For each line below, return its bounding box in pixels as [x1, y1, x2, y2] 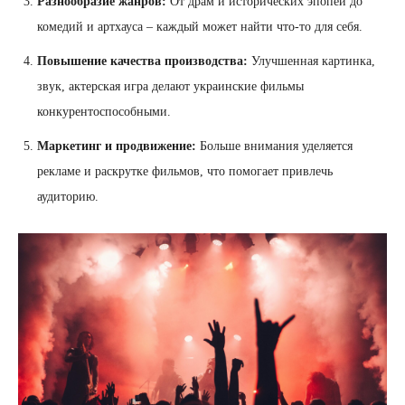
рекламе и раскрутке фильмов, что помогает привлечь [37, 165, 333, 179]
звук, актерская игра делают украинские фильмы [37, 80, 304, 94]
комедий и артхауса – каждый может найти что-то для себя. [37, 20, 363, 34]
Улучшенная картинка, [248, 54, 375, 69]
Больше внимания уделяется [196, 139, 353, 154]
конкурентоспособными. [37, 105, 171, 119]
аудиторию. [37, 190, 99, 204]
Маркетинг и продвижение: [37, 139, 196, 154]
